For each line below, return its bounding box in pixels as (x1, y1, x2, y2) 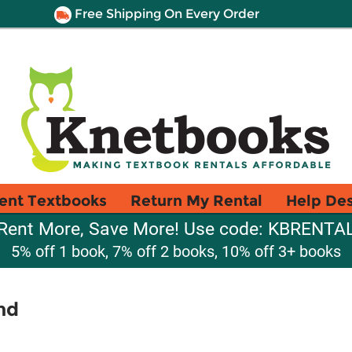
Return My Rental (130, 191, 262, 210)
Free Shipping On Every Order (71, 6, 259, 21)
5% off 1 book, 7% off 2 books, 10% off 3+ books (11, 242, 341, 261)
